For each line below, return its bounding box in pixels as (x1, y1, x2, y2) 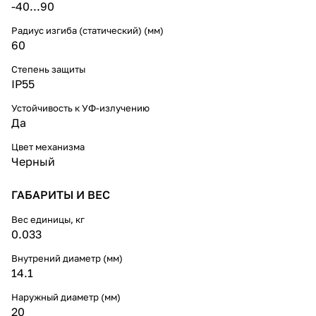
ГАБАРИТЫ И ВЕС (11, 187, 110, 202)
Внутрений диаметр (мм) (11, 252, 123, 264)
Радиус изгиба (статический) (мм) (11, 24, 164, 36)
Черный (11, 154, 55, 169)
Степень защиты (11, 63, 85, 75)
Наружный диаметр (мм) (11, 291, 121, 303)
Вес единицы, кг (11, 213, 85, 225)
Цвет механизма (11, 140, 85, 152)
